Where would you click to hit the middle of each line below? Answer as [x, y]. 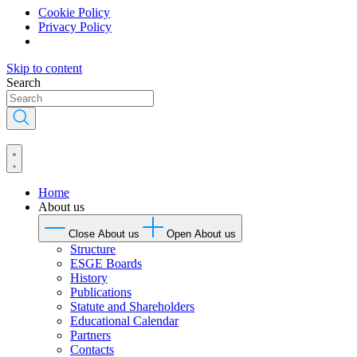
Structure [93, 249]
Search [24, 82]
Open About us [201, 233]
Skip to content [44, 68]
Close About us [104, 233]
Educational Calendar [124, 320]
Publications [101, 292]
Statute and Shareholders [132, 306]
